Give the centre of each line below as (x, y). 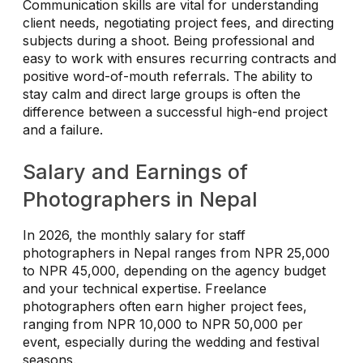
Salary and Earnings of (135, 172)
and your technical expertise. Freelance (145, 289)
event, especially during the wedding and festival (171, 342)
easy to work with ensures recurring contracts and (179, 59)
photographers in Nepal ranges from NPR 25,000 (176, 253)
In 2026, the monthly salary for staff (134, 235)
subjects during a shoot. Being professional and (169, 41)
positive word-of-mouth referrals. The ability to (168, 77)
